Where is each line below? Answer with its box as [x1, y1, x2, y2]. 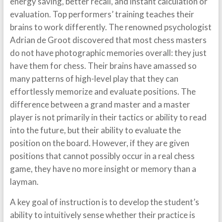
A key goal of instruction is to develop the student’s [9, 197, 199, 207]
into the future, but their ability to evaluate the [9, 125, 181, 135]
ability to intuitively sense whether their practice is [9, 210, 195, 220]
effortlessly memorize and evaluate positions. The [9, 86, 196, 97]
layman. [9, 176, 39, 187]
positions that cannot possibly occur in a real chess [9, 151, 195, 161]
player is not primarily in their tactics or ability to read [9, 112, 207, 122]
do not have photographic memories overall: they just [9, 48, 207, 58]
